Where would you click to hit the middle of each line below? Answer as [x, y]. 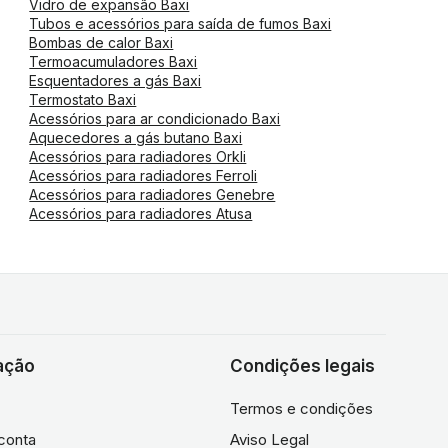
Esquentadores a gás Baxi [115, 80]
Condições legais [302, 366]
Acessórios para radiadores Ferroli [143, 175]
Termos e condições [301, 408]
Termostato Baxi [83, 99]
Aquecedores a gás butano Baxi [136, 137]
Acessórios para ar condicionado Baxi [155, 118]
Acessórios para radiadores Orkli [138, 156]
